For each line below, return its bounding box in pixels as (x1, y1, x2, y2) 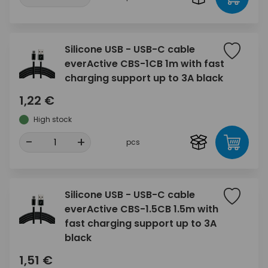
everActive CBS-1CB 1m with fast (65, 57, 224, 71)
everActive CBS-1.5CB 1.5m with (65, 202, 218, 216)
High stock (33, 114, 72, 124)
